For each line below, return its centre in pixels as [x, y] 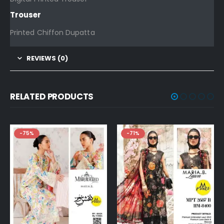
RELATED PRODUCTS [52, 97]
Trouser [25, 15]
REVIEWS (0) [47, 58]
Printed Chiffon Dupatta [52, 33]
